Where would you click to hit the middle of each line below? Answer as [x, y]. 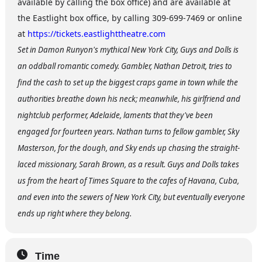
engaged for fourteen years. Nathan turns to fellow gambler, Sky [128, 131]
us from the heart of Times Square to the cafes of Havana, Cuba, [128, 180]
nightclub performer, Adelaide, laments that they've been [115, 115]
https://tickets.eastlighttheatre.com [96, 33]
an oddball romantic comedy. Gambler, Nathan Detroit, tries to [125, 66]
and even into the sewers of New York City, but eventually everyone [131, 197]
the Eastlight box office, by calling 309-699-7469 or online [130, 18]
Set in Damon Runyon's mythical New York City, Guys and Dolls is [128, 49]
